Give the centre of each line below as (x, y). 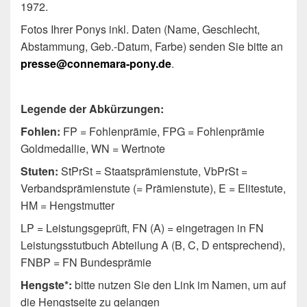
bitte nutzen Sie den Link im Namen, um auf (179, 285)
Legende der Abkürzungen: (92, 109)
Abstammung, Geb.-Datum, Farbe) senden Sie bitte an (152, 46)
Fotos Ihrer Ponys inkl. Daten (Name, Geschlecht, (140, 29)
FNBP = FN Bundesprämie (86, 262)
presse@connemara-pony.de (96, 63)
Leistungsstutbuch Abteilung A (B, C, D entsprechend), (153, 245)
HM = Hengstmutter (67, 205)
